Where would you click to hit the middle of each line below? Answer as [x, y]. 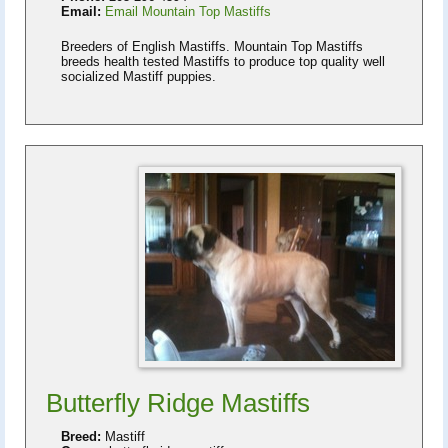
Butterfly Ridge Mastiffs [178, 402]
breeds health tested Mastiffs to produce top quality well [223, 61]
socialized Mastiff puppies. [138, 76]
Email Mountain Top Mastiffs [188, 11]
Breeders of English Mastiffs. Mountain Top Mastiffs [212, 46]
